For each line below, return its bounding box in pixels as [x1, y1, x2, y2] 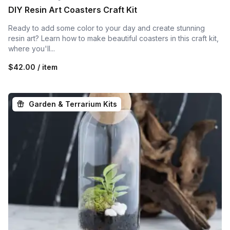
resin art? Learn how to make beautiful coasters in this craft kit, [8, 33, 219, 43]
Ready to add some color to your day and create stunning [8, 23, 205, 32]
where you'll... [8, 44, 55, 53]
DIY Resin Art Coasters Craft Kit [8, 4, 137, 15]
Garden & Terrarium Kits [29, 99, 117, 108]
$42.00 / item [8, 62, 57, 71]
